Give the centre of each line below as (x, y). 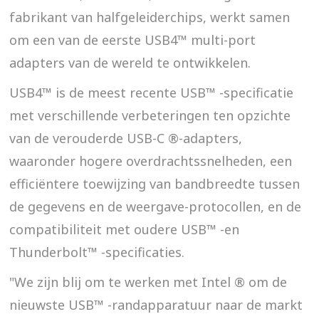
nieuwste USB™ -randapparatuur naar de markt (156, 304)
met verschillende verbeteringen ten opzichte (150, 115)
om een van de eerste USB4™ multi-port (133, 40)
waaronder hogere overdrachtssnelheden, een (151, 161)
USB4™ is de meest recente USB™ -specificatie (152, 92)
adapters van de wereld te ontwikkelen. (130, 62)
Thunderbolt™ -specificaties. (97, 252)
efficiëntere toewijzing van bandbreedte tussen (155, 183)
